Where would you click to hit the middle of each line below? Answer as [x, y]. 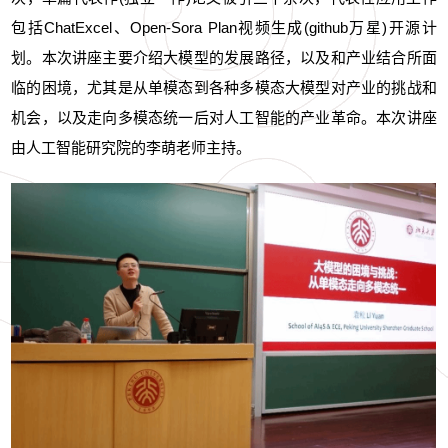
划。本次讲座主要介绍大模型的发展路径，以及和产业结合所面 [224, 57]
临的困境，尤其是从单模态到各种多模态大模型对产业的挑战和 [224, 87]
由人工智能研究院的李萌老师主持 [124, 147]
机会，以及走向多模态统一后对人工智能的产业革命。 [194, 117]
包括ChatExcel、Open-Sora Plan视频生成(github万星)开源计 [224, 27]
